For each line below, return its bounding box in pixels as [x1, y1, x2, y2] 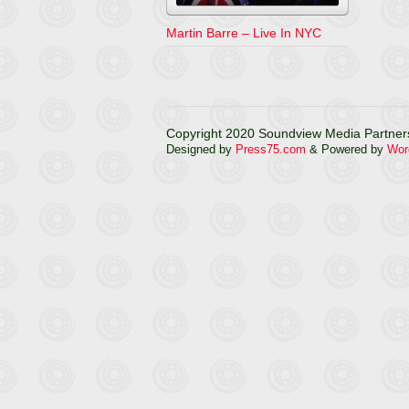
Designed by [166, 142, 236, 156]
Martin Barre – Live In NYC [166, 26, 321, 40]
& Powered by [306, 142, 387, 156]
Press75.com [236, 142, 306, 156]
